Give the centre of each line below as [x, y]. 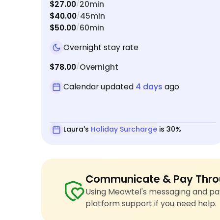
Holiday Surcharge [124, 129]
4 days [149, 86]
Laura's [77, 129]
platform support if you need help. [151, 204]
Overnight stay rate [101, 47]
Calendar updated [99, 86]
